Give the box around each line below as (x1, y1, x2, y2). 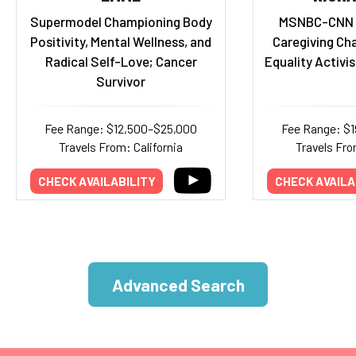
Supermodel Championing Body (29, 14, 212, 29)
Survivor (96, 73, 145, 89)
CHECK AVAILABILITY (37, 173, 156, 188)
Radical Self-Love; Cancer (44, 53, 197, 69)
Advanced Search (111, 274, 245, 295)
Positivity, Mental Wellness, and (30, 33, 211, 49)
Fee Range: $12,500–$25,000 (44, 121, 197, 136)
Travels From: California (59, 139, 183, 154)
